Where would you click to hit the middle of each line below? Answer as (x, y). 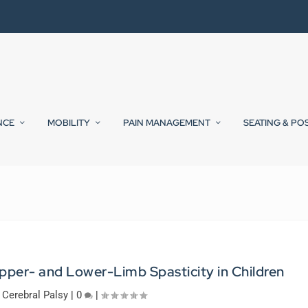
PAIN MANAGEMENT (167, 123)
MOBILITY (69, 123)
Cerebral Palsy (35, 295)
